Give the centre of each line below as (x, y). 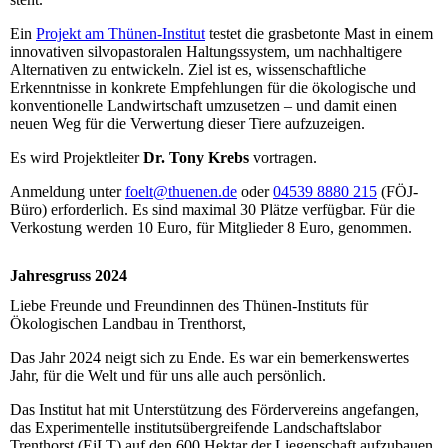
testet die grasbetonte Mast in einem (319, 34)
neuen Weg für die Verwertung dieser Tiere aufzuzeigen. (187, 124)
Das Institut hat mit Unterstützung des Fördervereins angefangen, (214, 409)
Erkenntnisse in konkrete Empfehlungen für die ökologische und (213, 88)
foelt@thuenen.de (181, 192)
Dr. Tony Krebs (196, 158)
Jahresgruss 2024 (68, 276)
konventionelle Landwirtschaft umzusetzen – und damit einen (203, 106)
